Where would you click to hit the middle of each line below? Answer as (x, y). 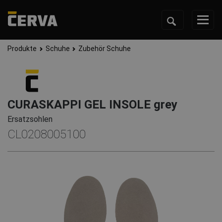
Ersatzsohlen (30, 119)
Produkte (22, 49)
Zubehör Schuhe (105, 49)
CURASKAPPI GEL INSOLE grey (92, 105)
